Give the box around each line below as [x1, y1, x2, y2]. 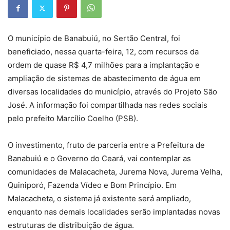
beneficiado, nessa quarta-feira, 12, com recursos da [8, 47, 199, 56]
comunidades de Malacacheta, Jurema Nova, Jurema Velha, [8, 167, 222, 177]
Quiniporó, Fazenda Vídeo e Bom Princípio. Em [8, 180, 177, 190]
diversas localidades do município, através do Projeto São [8, 87, 217, 97]
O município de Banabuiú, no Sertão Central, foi [8, 33, 180, 43]
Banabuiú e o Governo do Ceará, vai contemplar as [8, 154, 191, 163]
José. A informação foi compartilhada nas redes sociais [8, 100, 207, 110]
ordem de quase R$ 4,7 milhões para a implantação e [8, 60, 200, 70]
